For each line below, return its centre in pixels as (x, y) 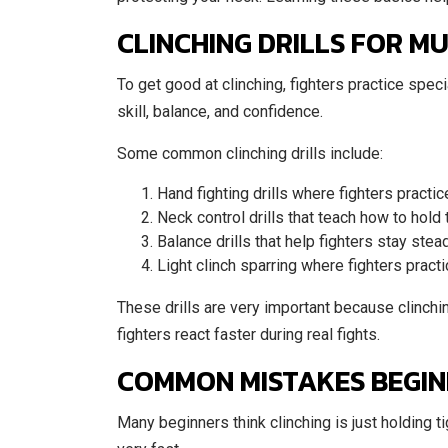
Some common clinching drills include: (250, 153)
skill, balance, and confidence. (220, 111)
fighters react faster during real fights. (248, 334)
